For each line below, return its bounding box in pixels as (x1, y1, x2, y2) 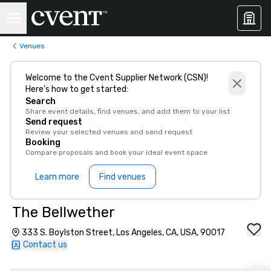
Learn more (35, 171, 79, 182)
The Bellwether (12, 204, 115, 221)
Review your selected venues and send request (25, 128, 192, 136)
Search (25, 96, 56, 106)
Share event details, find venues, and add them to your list (25, 107, 230, 116)
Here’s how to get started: (25, 84, 128, 94)
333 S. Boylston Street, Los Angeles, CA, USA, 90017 (22, 227, 225, 238)
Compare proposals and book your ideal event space (25, 148, 207, 157)
